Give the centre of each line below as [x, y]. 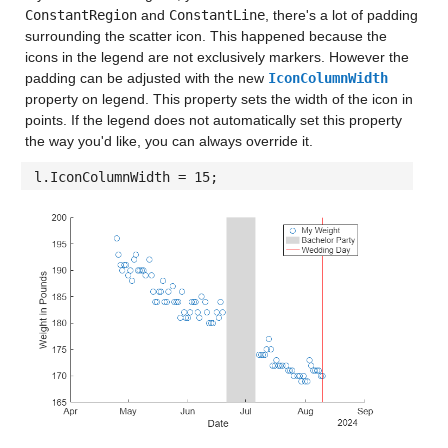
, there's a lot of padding [341, 15]
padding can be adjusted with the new [146, 78]
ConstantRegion [80, 15]
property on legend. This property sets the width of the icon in [218, 99]
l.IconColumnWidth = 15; [125, 177]
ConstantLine [216, 15]
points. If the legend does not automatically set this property [213, 120]
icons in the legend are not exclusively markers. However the [216, 57]
